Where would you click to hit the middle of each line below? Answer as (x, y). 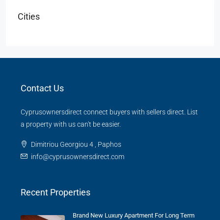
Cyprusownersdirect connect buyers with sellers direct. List (109, 112)
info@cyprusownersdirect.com (78, 157)
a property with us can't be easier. (71, 124)
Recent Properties (55, 192)
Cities (29, 17)
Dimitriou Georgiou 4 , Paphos (76, 145)
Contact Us (42, 88)
